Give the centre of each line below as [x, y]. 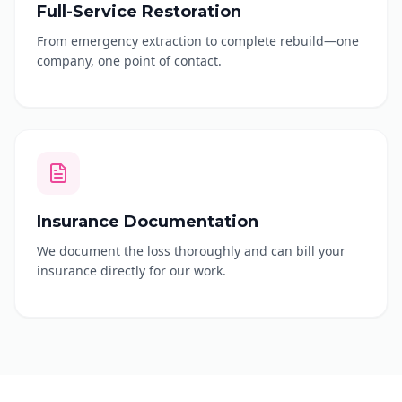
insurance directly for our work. [131, 271]
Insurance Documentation [148, 222]
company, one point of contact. [129, 61]
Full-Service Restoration [139, 12]
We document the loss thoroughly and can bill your [191, 251]
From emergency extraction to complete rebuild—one [198, 41]
